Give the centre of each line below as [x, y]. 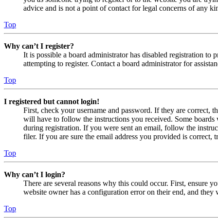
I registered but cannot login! [52, 102]
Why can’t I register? [39, 46]
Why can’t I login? [35, 175]
